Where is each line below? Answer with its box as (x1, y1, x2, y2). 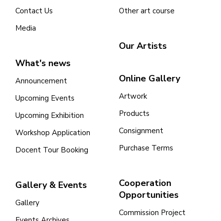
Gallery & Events (15, 179, 87, 191)
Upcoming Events (15, 93, 74, 104)
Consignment (119, 126, 163, 136)
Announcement (15, 76, 67, 86)
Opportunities (119, 189, 179, 201)
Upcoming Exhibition (15, 110, 84, 121)
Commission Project (119, 208, 185, 218)
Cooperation (119, 177, 171, 189)
